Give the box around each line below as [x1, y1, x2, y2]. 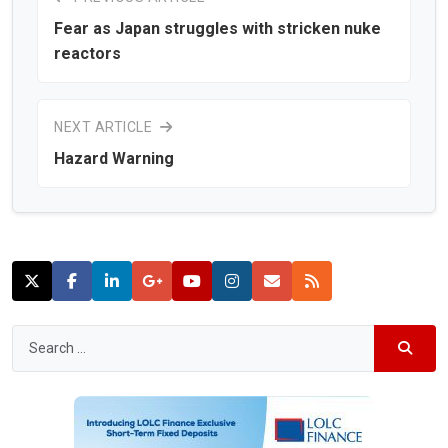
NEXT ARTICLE [54, 118, 156, 135]
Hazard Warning [54, 148, 174, 168]
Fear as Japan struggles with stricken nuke [54, 18, 381, 38]
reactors [54, 43, 121, 63]
